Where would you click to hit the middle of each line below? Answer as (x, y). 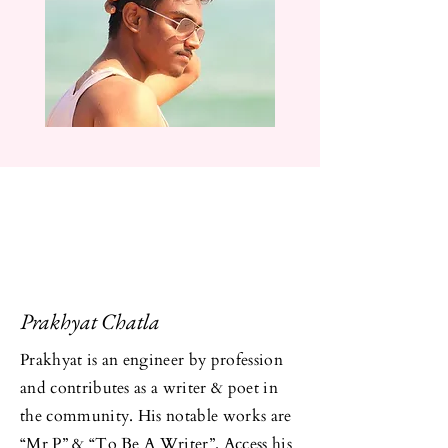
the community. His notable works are (156, 415)
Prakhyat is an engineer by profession (151, 359)
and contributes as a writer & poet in (149, 387)
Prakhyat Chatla (90, 321)
